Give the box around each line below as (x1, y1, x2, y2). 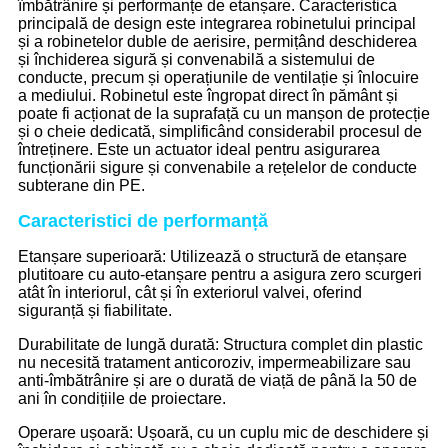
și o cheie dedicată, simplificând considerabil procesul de (18, 123, 422, 141)
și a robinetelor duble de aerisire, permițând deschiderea (18, 33, 417, 51)
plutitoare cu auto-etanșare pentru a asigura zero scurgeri (18, 266, 422, 284)
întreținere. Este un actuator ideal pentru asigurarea (18, 141, 380, 159)
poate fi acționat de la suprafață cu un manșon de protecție (18, 105, 430, 123)
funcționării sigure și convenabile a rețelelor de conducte (18, 159, 417, 177)
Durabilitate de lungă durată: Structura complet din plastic (18, 336, 423, 354)
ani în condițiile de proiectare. (18, 390, 226, 408)
